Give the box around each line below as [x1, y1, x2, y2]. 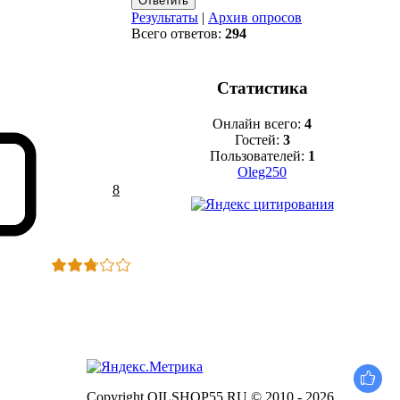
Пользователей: [209, 148, 308, 164]
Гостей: [234, 132, 283, 148]
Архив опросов [208, 10, 302, 26]
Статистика [216, 79, 308, 98]
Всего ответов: [131, 26, 225, 42]
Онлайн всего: [212, 116, 304, 132]
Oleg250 [237, 164, 287, 180]
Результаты [131, 10, 198, 26]
